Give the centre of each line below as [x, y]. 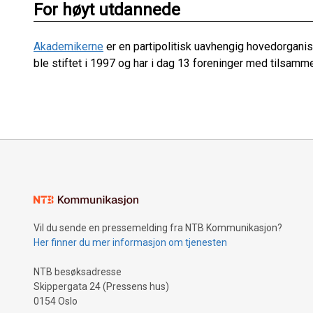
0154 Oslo [56, 301]
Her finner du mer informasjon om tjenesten [130, 242]
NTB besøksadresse [78, 272]
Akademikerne [68, 46]
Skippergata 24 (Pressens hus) [101, 286]
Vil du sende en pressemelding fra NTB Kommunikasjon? [158, 228]
